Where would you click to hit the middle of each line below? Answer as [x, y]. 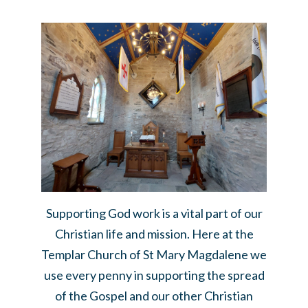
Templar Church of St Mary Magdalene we [154, 254]
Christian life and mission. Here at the [154, 233]
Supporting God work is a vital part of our [154, 213]
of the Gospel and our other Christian [154, 295]
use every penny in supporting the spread [154, 275]
